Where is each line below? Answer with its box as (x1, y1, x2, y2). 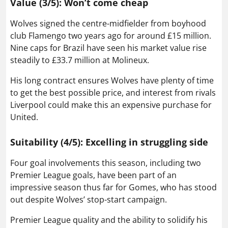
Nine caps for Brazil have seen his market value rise (10, 42, 207, 53)
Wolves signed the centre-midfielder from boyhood (10, 17, 206, 29)
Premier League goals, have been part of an (10, 169, 177, 181)
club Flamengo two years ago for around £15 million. (10, 30, 211, 41)
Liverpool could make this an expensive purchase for (10, 99, 212, 110)
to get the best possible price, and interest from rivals (10, 87, 216, 98)
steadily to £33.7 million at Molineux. (10, 54, 149, 66)
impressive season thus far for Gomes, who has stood (10, 181, 217, 193)
